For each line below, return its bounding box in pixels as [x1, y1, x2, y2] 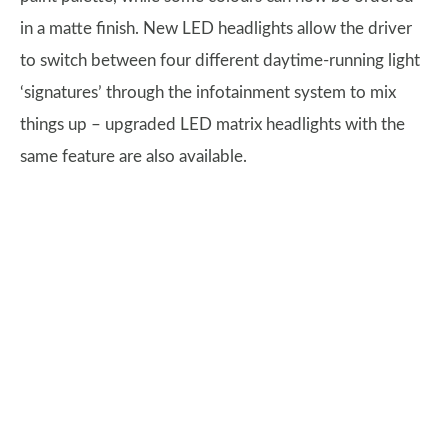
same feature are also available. [20, 148, 247, 165]
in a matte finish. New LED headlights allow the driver [20, 20, 412, 37]
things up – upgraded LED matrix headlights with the [20, 116, 405, 133]
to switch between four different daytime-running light [20, 52, 420, 69]
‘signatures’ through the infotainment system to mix [20, 84, 396, 101]
